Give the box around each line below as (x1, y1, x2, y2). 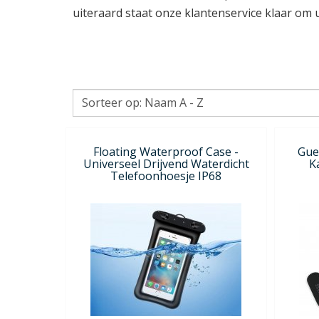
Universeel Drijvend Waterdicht (83, 155, 249, 172)
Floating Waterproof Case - (93, 143, 239, 159)
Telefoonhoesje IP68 (110, 167, 222, 184)
